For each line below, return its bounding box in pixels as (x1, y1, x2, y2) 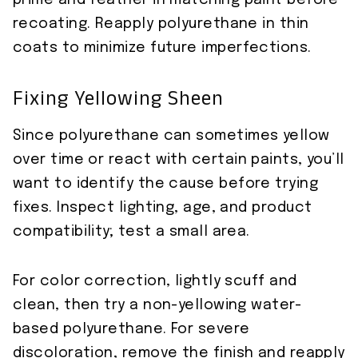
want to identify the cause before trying (13, 177, 319, 192)
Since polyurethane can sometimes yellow (13, 129, 330, 144)
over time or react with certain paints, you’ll (13, 153, 344, 168)
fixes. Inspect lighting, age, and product (13, 201, 312, 216)
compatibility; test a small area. (13, 225, 250, 240)
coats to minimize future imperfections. (13, 41, 312, 56)
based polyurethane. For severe (13, 322, 250, 337)
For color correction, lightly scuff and (13, 274, 297, 289)
